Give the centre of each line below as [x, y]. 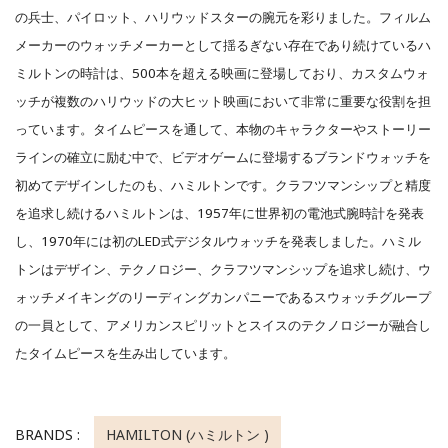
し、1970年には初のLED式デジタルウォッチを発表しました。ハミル [218, 240]
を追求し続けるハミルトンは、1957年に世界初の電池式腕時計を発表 [219, 212]
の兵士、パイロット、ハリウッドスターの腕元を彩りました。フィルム [223, 16]
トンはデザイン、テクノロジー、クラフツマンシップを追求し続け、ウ [223, 268]
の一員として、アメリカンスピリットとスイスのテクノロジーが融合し [223, 324]
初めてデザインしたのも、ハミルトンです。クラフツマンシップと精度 [223, 184]
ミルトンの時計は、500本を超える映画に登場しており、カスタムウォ [222, 72]
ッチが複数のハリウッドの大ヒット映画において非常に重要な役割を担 [223, 100]
